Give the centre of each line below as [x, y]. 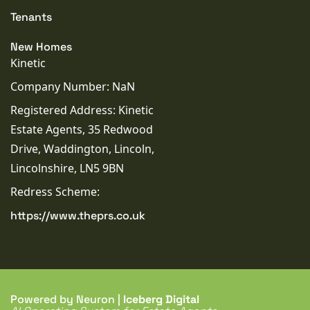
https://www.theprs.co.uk [78, 215]
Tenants [31, 17]
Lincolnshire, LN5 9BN [67, 168]
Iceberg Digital [161, 299]
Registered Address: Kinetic [82, 110]
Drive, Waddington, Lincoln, [82, 148]
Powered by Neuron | [67, 299]
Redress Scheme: [55, 191]
